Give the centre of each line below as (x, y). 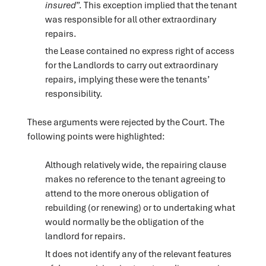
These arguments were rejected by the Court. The (126, 122)
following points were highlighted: (96, 136)
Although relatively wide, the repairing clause (135, 165)
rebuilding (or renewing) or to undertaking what (140, 208)
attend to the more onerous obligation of (127, 193)
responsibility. (74, 94)
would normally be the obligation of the (124, 222)
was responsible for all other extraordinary (130, 19)
